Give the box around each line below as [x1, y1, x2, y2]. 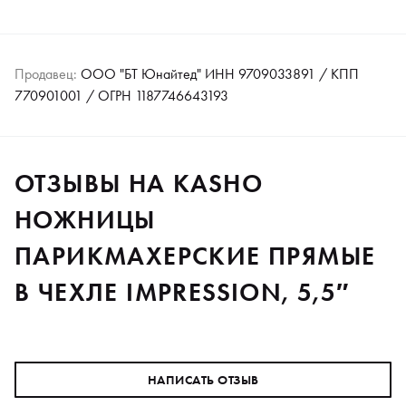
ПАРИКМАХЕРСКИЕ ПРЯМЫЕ [14, 239, 376, 272]
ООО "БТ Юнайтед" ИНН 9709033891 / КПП [77, 63, 359, 83]
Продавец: [14, 63, 77, 83]
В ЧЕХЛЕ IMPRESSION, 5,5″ [14, 275, 350, 308]
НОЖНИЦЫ [14, 203, 156, 236]
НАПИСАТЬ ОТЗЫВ [147, 371, 259, 388]
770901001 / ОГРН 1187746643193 [14, 85, 228, 105]
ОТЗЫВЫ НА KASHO [14, 167, 263, 199]
